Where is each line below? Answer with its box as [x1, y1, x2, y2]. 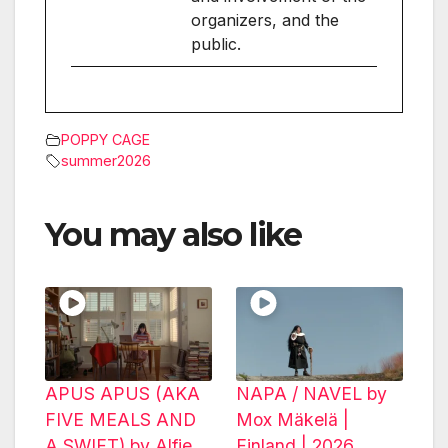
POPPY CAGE [61, 131, 150, 149]
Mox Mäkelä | [236, 409, 349, 431]
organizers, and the [191, 10, 339, 31]
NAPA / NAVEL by [236, 383, 387, 405]
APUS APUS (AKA [45, 383, 200, 405]
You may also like [45, 215, 302, 255]
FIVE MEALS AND [45, 409, 196, 431]
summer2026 [61, 152, 151, 170]
